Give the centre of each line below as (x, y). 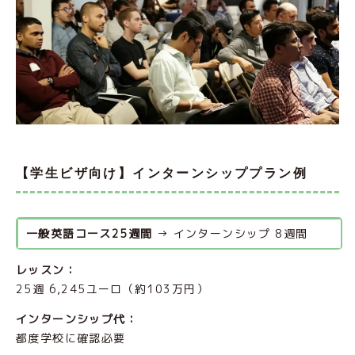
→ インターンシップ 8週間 (230, 234)
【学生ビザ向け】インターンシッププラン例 (162, 174)
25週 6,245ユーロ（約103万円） (112, 289)
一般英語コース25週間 (90, 234)
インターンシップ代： (77, 319)
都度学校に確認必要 (71, 338)
